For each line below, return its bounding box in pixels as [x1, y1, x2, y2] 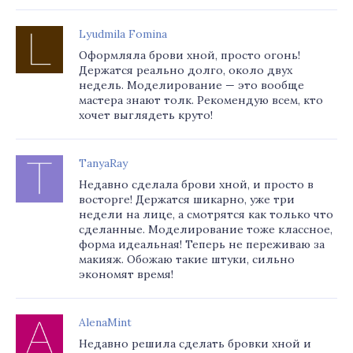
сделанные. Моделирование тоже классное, [79, 222, 333, 236]
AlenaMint [79, 315, 132, 329]
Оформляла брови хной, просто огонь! [79, 48, 300, 62]
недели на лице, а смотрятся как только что [79, 207, 333, 221]
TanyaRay [79, 156, 128, 170]
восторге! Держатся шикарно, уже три [79, 192, 295, 206]
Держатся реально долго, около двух [79, 63, 292, 77]
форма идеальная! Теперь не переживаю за [79, 237, 325, 251]
